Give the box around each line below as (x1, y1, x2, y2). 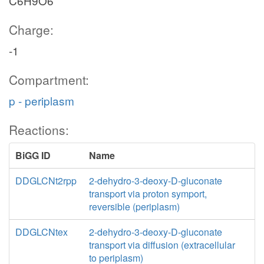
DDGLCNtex (15, 225, 68, 239)
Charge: (9, 21, 54, 38)
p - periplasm (9, 93, 74, 108)
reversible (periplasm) (88, 200, 180, 213)
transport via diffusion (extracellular (88, 238, 235, 252)
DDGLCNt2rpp (15, 174, 77, 187)
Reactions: (9, 121, 69, 138)
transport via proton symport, (88, 187, 207, 200)
